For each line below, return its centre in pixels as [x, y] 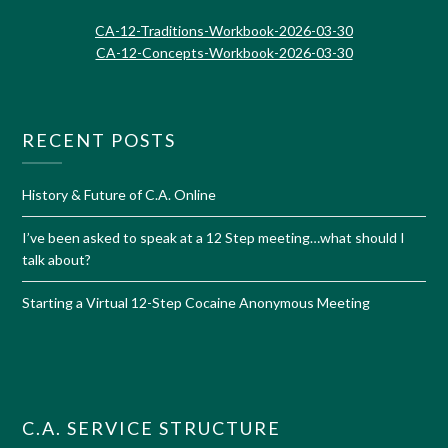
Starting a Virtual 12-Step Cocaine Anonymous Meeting [196, 302]
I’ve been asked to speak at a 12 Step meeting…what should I [214, 237]
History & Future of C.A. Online [119, 194]
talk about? [57, 259]
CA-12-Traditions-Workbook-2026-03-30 [224, 30]
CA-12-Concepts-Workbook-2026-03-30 [224, 52]
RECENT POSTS [99, 139]
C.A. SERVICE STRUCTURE [152, 427]
